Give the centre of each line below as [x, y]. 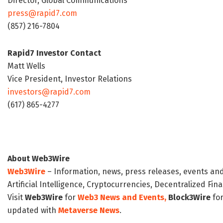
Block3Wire [189, 198]
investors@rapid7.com [49, 92]
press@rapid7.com [42, 13]
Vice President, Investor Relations [70, 79]
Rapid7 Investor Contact [54, 53]
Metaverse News [89, 211]
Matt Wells [26, 66]
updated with [33, 211]
